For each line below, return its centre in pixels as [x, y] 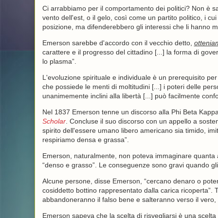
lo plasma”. [59, 61]
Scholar [54, 121]
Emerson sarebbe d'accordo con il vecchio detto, [118, 43]
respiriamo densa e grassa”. [85, 140]
